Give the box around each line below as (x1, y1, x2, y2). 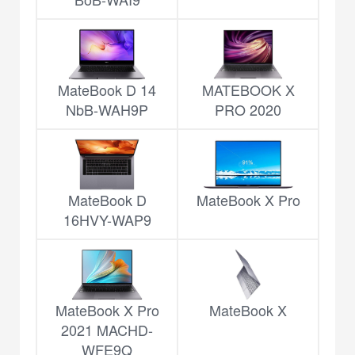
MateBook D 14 (58, 79, 156, 101)
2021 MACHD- (61, 319, 153, 341)
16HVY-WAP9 (63, 209, 151, 231)
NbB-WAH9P (66, 99, 148, 120)
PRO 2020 (215, 99, 281, 120)
